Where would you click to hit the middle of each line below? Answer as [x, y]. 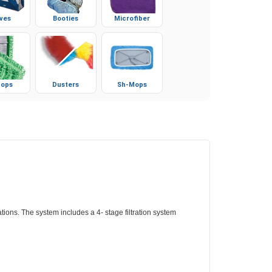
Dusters [66, 90]
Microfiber [132, 24]
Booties [66, 24]
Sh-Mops [132, 90]
